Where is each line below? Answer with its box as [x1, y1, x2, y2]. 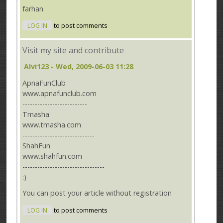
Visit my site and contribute [22, 45, 124, 56]
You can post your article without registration [22, 188, 172, 198]
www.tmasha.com [22, 119, 82, 129]
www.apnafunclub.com [22, 88, 97, 98]
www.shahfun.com [22, 151, 83, 161]
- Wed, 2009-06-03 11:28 [49, 61, 134, 71]
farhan [22, 3, 44, 13]
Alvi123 [24, 61, 49, 71]
